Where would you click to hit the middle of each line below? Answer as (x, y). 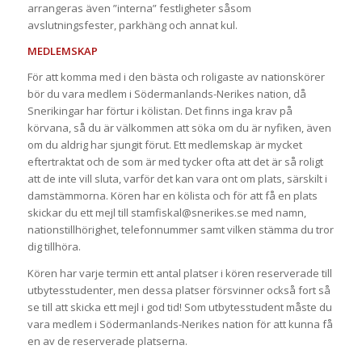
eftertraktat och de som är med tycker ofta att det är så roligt (175, 162)
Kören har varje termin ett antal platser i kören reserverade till (179, 273)
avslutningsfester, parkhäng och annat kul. (133, 25)
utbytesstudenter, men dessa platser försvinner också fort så (179, 290)
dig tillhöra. (55, 247)
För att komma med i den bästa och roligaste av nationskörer (176, 77)
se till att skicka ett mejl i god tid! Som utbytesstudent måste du (179, 307)
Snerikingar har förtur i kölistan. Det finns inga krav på (160, 111)
